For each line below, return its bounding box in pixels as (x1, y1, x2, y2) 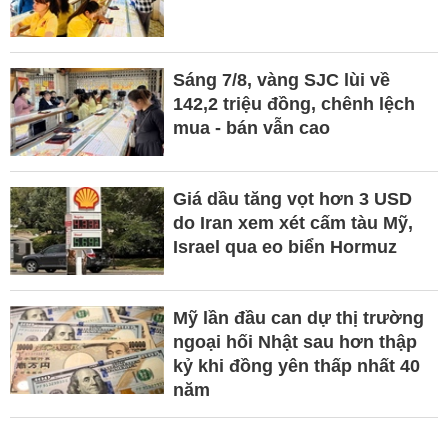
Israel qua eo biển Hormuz (172, 236, 397, 257)
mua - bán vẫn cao (172, 117, 330, 138)
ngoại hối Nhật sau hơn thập (172, 331, 417, 352)
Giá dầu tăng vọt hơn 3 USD (172, 188, 412, 209)
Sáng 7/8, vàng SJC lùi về (172, 69, 390, 90)
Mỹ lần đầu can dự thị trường (172, 307, 424, 328)
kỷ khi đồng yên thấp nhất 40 (172, 355, 420, 376)
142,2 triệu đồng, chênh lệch (172, 93, 415, 114)
